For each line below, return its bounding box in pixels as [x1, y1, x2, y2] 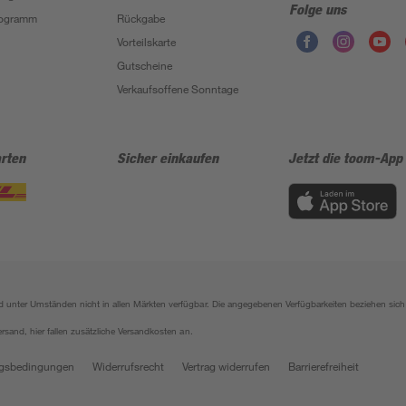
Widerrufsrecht [92, 359, 164, 373]
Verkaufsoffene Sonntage [116, 82, 238, 96]
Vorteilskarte [116, 34, 176, 49]
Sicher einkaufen [116, 149, 219, 167]
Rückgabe [116, 11, 165, 25]
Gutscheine [116, 58, 172, 72]
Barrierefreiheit [288, 359, 359, 373]
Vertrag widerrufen [182, 359, 270, 373]
